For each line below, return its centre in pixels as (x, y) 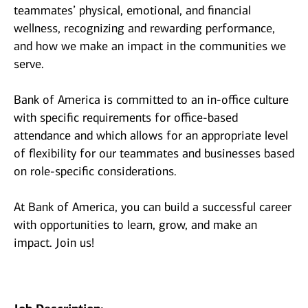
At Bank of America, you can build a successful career (153, 207)
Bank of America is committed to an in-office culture (151, 100)
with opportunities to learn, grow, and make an (135, 225)
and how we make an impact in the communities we (150, 46)
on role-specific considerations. (95, 172)
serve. (29, 64)
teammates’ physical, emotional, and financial (132, 11)
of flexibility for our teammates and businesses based (154, 154)
